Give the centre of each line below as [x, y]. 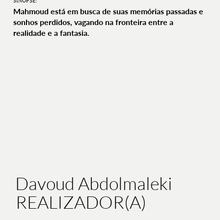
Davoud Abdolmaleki [94, 183]
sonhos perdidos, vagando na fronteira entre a [93, 22]
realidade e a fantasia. [51, 33]
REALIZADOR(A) [81, 202]
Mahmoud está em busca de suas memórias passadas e [108, 11]
